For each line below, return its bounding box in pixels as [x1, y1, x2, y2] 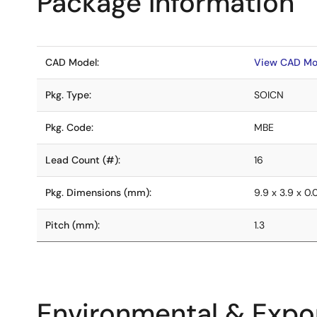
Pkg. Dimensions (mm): [45, 186, 151, 199]
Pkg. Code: [45, 121, 93, 134]
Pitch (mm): [45, 219, 100, 231]
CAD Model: [45, 56, 99, 69]
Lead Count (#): [45, 154, 120, 166]
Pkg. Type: [45, 88, 91, 101]
